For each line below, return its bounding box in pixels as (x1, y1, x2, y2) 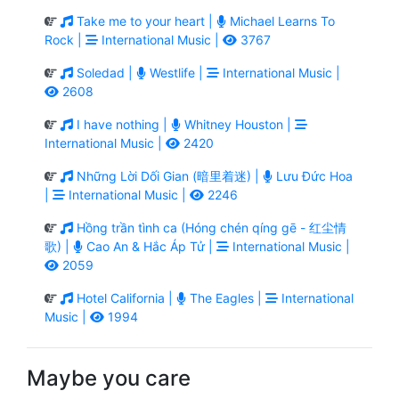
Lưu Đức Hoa (273, 167, 353, 183)
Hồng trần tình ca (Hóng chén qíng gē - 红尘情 (73, 219, 346, 235)
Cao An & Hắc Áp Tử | (83, 238, 216, 254)
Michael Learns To (226, 12, 335, 28)
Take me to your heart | (73, 12, 216, 28)
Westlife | (146, 64, 207, 80)
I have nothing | (73, 116, 171, 132)
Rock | (45, 31, 85, 47)
